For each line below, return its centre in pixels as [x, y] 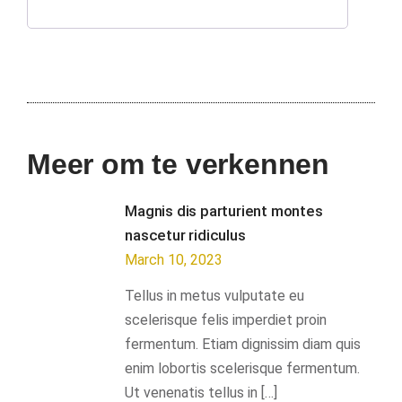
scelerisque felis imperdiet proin [226, 319]
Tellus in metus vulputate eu [215, 295]
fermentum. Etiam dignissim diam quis [243, 344]
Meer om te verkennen [178, 164]
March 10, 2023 [174, 259]
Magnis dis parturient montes [224, 210]
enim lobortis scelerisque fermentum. [243, 368]
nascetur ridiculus [185, 235]
